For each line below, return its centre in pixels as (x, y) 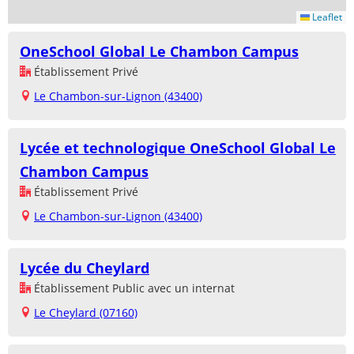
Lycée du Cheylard (85, 267)
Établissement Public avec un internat (133, 288)
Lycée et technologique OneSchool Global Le (178, 147)
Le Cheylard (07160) (86, 312)
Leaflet (326, 17)
